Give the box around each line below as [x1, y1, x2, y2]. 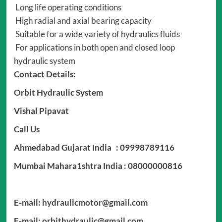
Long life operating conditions [13, 2, 121, 13]
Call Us [13, 124, 41, 135]
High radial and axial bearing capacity [13, 15, 152, 26]
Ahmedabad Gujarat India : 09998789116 [13, 142, 174, 153]
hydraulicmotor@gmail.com [42, 197, 148, 208]
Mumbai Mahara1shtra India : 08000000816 [13, 161, 182, 171]
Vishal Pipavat [13, 106, 69, 116]
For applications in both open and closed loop [13, 42, 175, 53]
